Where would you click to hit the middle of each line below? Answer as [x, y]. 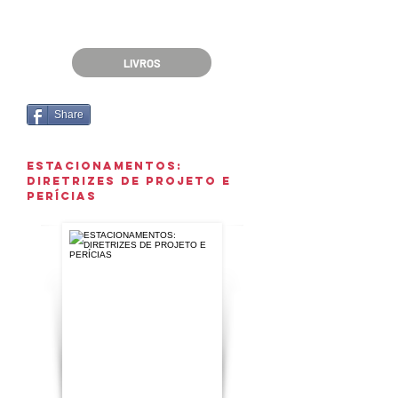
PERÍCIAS [64, 196]
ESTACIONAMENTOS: [104, 166]
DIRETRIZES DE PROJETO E [129, 181]
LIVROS [142, 63]
